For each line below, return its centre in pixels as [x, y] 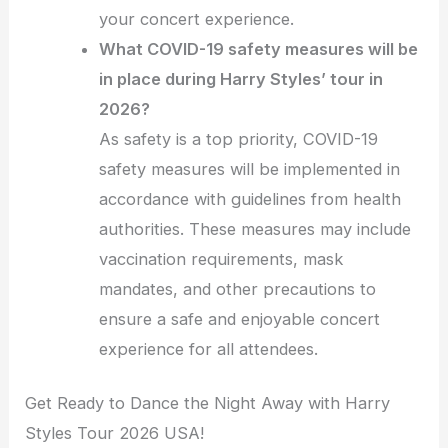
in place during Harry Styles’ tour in [241, 78]
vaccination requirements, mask [221, 258]
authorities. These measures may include [255, 228]
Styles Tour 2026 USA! [115, 433]
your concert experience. [197, 18]
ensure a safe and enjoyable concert [240, 318]
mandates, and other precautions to [238, 288]
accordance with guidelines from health [250, 198]
